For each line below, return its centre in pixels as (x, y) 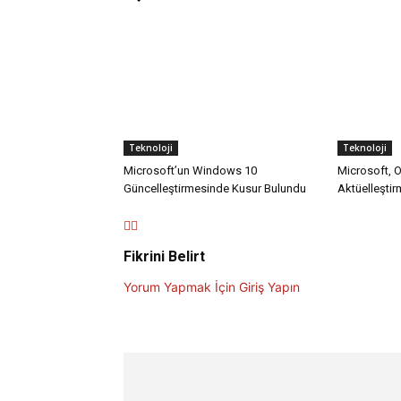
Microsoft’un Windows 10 (190, 171)
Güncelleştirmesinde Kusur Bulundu (215, 189)
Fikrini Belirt (164, 257)
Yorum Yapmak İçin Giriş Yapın (212, 287)
